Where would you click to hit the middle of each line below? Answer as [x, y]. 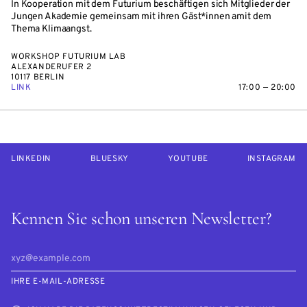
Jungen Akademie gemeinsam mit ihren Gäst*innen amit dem [142, 17]
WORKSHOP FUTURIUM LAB [69, 57]
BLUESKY [109, 159]
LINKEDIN [31, 159]
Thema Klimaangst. [51, 29]
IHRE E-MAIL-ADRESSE [58, 282]
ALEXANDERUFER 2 [51, 67]
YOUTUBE [188, 159]
